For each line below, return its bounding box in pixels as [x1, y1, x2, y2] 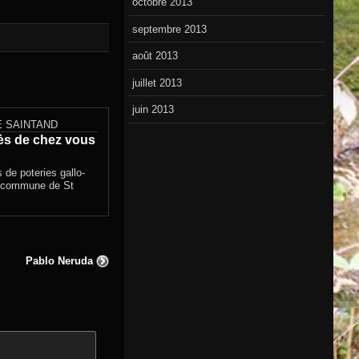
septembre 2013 [132, 22, 208, 35]
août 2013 [132, 50, 179, 63]
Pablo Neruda [25, 254, 93, 267]
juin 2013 [132, 103, 175, 116]
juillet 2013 [132, 76, 183, 89]
